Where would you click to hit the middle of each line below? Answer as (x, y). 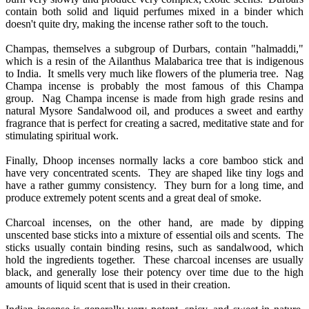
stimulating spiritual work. (62, 135)
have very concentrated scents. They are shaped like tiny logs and (154, 172)
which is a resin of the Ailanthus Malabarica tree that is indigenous (154, 61)
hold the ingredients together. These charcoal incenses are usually (154, 259)
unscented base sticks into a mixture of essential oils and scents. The (154, 235)
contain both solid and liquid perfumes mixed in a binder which (154, 11)
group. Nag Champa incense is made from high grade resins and (154, 98)
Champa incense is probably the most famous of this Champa (154, 86)
